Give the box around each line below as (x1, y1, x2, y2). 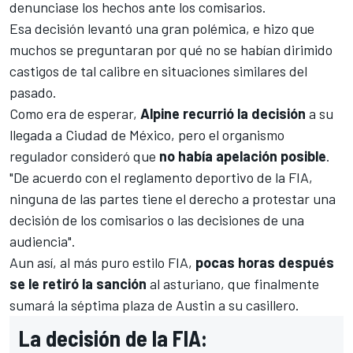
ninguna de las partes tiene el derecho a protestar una (9, 189, 336, 207)
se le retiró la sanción (9, 274, 147, 292)
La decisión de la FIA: (19, 324, 207, 351)
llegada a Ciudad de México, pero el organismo (9, 125, 284, 143)
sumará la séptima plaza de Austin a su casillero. (9, 295, 303, 314)
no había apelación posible (159, 147, 326, 165)
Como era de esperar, (9, 104, 137, 122)
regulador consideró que (9, 147, 159, 165)
